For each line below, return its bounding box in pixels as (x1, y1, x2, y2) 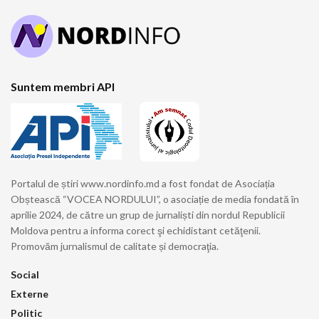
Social (11, 268, 39, 281)
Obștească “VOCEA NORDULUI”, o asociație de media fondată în (11, 192, 299, 205)
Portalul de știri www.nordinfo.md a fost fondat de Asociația (11, 177, 275, 189)
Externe (11, 287, 48, 300)
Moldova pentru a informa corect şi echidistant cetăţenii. (11, 224, 261, 236)
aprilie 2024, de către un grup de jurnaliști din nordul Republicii (11, 208, 285, 221)
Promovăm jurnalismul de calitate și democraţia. (11, 239, 219, 252)
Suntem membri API (11, 80, 115, 94)
